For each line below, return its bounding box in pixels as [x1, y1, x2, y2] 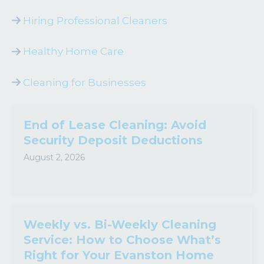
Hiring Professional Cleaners [22, 14, 167, 27]
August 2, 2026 [24, 152, 85, 163]
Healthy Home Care [22, 45, 124, 58]
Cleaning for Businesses [22, 76, 146, 88]
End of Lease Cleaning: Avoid [24, 118, 206, 133]
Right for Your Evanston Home [24, 248, 214, 263]
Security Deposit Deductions [24, 133, 203, 148]
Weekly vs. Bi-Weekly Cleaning [24, 217, 216, 232]
